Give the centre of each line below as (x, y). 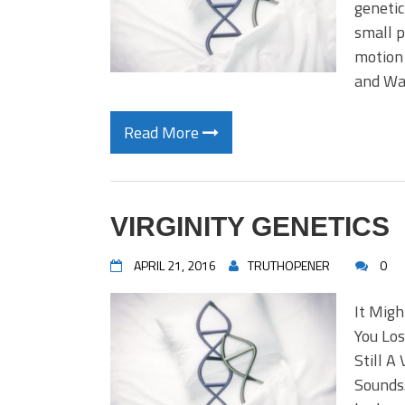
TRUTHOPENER (289, 265)
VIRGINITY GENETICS (250, 226)
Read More (163, 132)
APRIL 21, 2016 (175, 265)
